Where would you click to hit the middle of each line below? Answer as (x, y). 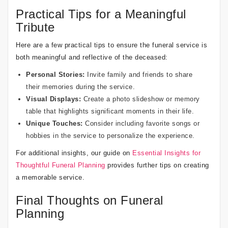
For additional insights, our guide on (74, 153)
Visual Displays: (53, 99)
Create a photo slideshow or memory (140, 99)
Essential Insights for (166, 153)
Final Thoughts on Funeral (90, 200)
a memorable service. (50, 177)
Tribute (35, 27)
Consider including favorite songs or (141, 123)
